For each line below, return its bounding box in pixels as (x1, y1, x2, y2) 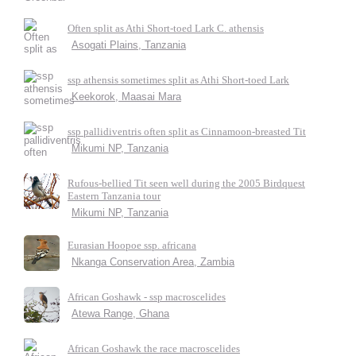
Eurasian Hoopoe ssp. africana (68, 239, 196, 251)
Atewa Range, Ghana (72, 308, 169, 319)
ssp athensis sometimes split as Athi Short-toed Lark (68, 74, 289, 86)
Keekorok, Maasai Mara (72, 91, 181, 103)
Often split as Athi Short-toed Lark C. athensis (68, 22, 264, 34)
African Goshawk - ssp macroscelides (68, 291, 226, 303)
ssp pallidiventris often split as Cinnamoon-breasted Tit (68, 126, 306, 137)
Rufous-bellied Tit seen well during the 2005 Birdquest (68, 177, 305, 189)
